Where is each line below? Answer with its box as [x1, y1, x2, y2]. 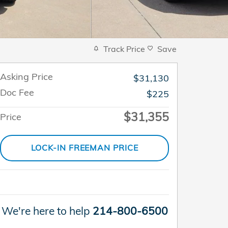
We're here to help [1, 204, 90, 217]
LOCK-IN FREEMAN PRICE [31, 142, 138, 153]
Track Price [103, 43, 145, 54]
